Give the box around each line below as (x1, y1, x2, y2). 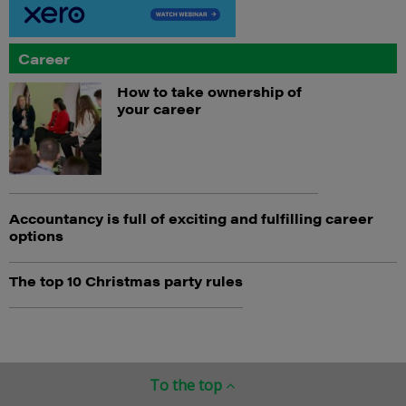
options (9, 226, 63, 246)
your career (117, 99, 202, 119)
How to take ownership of (117, 82, 303, 101)
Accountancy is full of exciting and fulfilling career (9, 208, 373, 228)
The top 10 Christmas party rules (9, 271, 243, 291)
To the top (150, 375, 226, 396)
